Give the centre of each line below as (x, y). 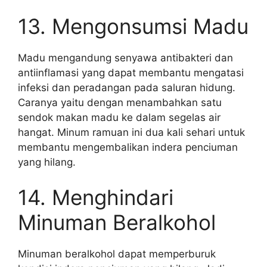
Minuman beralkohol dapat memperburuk (117, 254)
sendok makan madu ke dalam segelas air (119, 117)
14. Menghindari (96, 197)
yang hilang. (47, 162)
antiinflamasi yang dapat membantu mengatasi (131, 72)
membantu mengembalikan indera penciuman (128, 147)
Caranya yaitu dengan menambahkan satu (120, 102)
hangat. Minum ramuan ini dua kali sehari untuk (131, 132)
